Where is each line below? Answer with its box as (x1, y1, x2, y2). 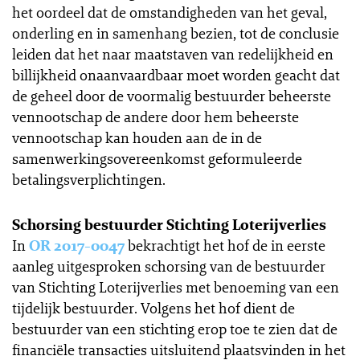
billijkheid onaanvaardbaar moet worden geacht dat (12, 65, 340, 84)
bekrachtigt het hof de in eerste (125, 235, 325, 255)
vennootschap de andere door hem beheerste (12, 107, 299, 126)
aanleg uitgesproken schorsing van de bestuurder (12, 256, 325, 276)
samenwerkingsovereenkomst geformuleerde (12, 149, 302, 168)
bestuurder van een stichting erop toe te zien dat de (12, 319, 337, 338)
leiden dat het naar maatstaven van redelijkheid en (12, 44, 333, 63)
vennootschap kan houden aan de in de (12, 128, 262, 147)
